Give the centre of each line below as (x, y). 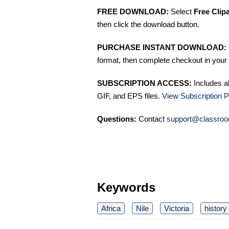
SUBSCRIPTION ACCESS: (144, 83)
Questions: (117, 119)
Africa (111, 208)
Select (181, 11)
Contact (152, 119)
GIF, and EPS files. (130, 96)
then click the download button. (148, 24)
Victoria (177, 208)
